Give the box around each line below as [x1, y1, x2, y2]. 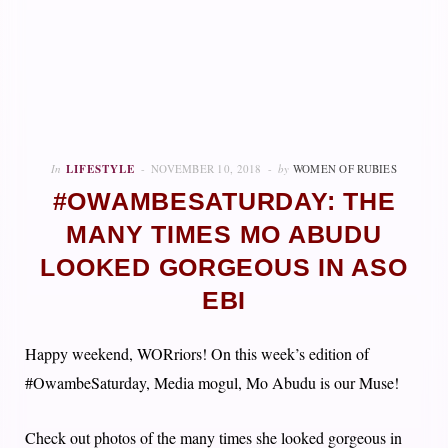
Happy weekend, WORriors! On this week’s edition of [25, 343, 369, 365]
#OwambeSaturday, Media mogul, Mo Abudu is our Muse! [25, 372, 399, 394]
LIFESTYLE [66, 161, 135, 178]
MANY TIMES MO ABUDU [66, 221, 382, 249]
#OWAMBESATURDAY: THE [52, 188, 396, 216]
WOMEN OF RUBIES [292, 161, 397, 177]
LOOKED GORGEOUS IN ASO [40, 254, 408, 282]
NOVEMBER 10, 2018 [150, 161, 262, 177]
